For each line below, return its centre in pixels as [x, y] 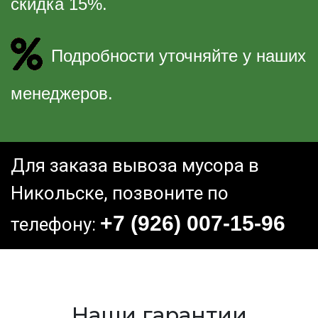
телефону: [55, 225]
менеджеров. [62, 94]
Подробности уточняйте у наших [179, 56]
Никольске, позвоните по [120, 193]
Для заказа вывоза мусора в [135, 166]
